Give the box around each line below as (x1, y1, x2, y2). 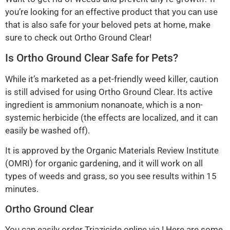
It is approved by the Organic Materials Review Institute (5, 145, 219, 156)
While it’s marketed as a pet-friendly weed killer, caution (5, 73, 218, 84)
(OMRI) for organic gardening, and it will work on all (5, 158, 203, 169)
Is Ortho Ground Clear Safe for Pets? (5, 51, 178, 64)
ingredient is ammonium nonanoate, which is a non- (5, 99, 203, 110)
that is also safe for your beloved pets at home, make (5, 20, 210, 30)
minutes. (5, 184, 39, 195)
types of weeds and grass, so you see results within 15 (5, 171, 217, 182)
